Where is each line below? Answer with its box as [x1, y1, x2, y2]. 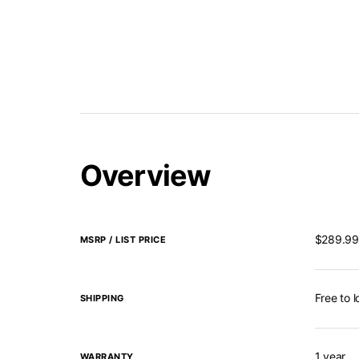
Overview [79, 158, 212, 193]
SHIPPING [79, 292, 124, 304]
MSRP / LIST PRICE [79, 234, 166, 245]
